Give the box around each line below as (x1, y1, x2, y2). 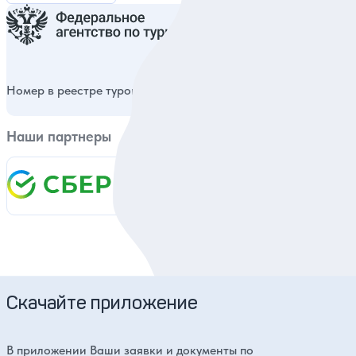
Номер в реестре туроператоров (6, 83, 192, 99)
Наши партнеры (6, 128, 111, 145)
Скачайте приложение (6, 291, 198, 315)
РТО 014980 (195, 83, 264, 99)
